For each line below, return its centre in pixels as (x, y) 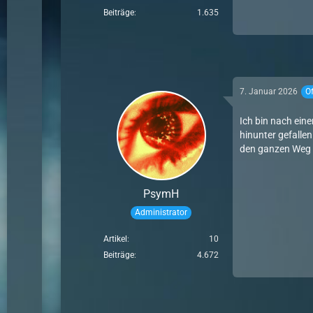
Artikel (116, 239)
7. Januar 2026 (269, 92)
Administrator (161, 213)
